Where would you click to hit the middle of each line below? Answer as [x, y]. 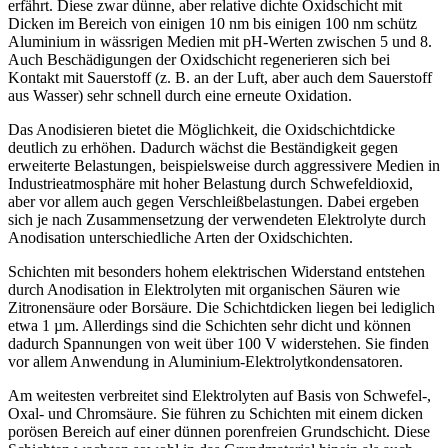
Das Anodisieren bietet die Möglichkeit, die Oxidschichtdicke [201, 130]
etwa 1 [31, 326]
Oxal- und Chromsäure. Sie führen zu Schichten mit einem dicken [215, 414]
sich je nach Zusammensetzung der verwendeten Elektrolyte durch [217, 220]
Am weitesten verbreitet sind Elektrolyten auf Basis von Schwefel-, [219, 396]
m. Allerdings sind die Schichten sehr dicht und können [237, 326]
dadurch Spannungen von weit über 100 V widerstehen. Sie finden [218, 344]
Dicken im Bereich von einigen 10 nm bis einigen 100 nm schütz [212, 24]
